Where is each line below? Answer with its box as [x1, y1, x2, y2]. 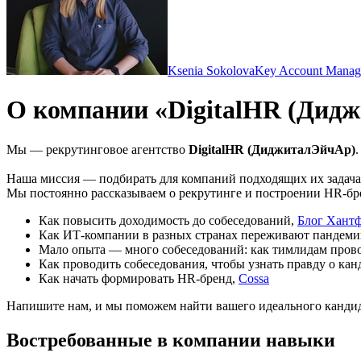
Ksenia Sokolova [168, 64, 255, 77]
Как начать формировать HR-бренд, [39, 271, 239, 285]
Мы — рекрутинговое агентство [6, 142, 189, 156]
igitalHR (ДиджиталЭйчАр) [198, 142, 355, 156]
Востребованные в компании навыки [6, 329, 335, 351]
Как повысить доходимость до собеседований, [39, 213, 297, 227]
